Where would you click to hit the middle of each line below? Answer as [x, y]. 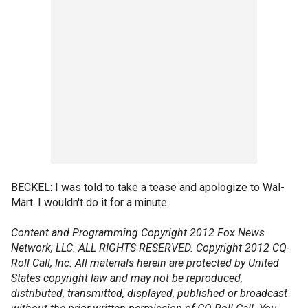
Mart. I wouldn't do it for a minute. [90, 202]
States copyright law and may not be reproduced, [127, 278]
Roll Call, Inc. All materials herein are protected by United [145, 263]
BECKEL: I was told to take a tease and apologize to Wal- [148, 187]
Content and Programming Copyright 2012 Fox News [138, 233]
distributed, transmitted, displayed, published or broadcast [149, 293]
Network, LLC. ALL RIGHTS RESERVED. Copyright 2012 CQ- [150, 248]
